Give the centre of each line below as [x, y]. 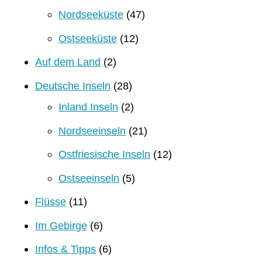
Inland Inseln [88, 106]
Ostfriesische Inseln [104, 154]
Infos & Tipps [65, 249]
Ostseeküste [88, 38]
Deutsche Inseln [73, 85]
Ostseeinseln [89, 178]
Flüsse [51, 202]
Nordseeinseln [92, 130]
